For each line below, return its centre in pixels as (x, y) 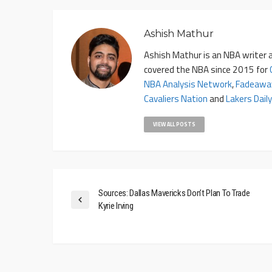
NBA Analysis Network (188, 84)
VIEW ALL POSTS (174, 124)
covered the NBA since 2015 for (207, 69)
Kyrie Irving (116, 206)
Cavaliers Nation (176, 98)
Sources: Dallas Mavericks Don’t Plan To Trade (174, 193)
